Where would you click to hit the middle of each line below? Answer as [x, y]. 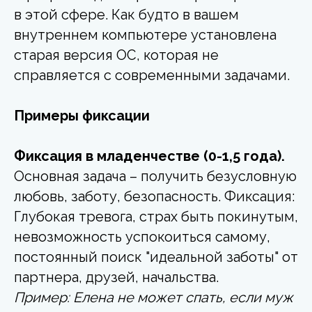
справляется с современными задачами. [152, 75]
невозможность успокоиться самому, [142, 236]
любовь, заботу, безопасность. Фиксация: [154, 196]
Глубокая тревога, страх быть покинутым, [156, 216]
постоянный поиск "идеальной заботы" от [156, 257]
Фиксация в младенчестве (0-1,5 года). [149, 156]
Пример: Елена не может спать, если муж [154, 297]
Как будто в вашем [175, 14]
